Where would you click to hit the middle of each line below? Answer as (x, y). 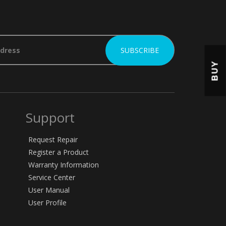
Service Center (51, 177)
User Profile (47, 203)
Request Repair (53, 139)
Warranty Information (63, 165)
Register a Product (58, 152)
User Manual (49, 190)
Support (50, 118)
